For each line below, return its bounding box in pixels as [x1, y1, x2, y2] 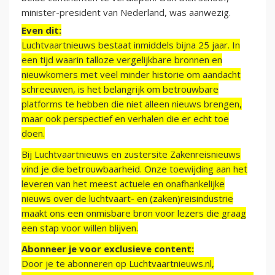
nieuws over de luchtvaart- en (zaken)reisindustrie [21, 192, 233, 205]
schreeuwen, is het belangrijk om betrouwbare [21, 83, 219, 96]
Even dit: [21, 24, 61, 37]
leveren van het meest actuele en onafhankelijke [21, 177, 225, 190]
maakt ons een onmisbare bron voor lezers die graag [21, 207, 246, 220]
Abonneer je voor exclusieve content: [21, 242, 194, 255]
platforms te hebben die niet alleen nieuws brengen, [21, 98, 242, 110]
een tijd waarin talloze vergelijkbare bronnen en [21, 53, 222, 66]
